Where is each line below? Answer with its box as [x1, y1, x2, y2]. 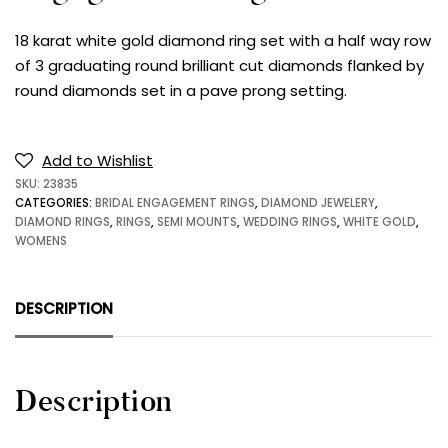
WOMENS [15, 233, 67, 250]
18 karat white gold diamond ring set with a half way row [15, 29, 431, 51]
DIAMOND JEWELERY [261, 195, 375, 212]
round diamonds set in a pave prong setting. [15, 79, 347, 101]
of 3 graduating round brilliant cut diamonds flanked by [15, 54, 424, 76]
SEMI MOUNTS [157, 214, 237, 231]
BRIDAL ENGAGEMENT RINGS [95, 195, 255, 212]
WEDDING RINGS [243, 214, 337, 231]
